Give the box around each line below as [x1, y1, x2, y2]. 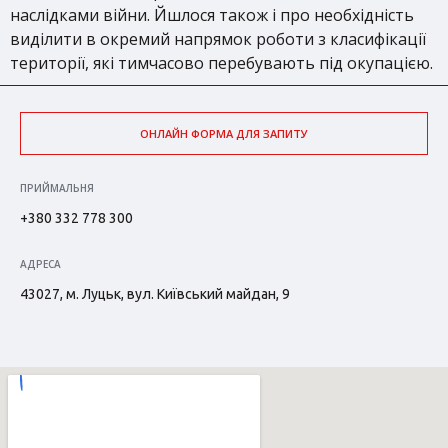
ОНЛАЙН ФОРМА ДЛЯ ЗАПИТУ [140, 126, 308, 141]
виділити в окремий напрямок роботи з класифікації [10, 28, 426, 50]
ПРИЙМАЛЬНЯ [20, 181, 94, 195]
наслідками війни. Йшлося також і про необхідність [10, 4, 414, 26]
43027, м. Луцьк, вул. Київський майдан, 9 [20, 286, 290, 302]
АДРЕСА [20, 257, 61, 271]
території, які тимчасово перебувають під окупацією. [10, 52, 433, 74]
